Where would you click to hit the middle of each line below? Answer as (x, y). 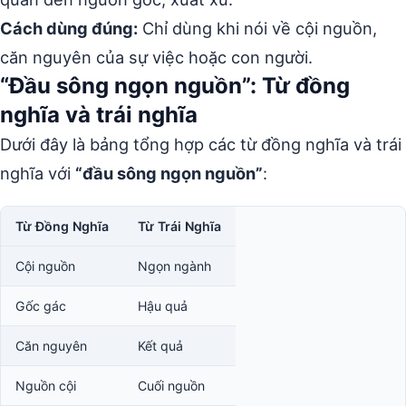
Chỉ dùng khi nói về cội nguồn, (257, 28)
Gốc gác (41, 306)
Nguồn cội (46, 386)
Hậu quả (163, 306)
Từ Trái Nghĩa (179, 226)
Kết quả (160, 346)
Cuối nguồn (171, 386)
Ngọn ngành (174, 266)
